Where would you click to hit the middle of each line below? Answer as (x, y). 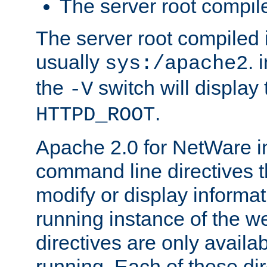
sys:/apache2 (176, 63)
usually (70, 62)
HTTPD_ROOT (95, 115)
